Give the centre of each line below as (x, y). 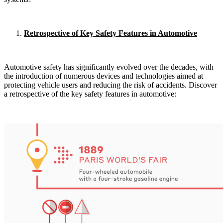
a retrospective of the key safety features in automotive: (90, 94)
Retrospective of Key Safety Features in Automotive (111, 33)
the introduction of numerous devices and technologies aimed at (104, 76)
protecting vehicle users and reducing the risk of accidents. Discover (111, 85)
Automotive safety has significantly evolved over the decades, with (109, 67)
